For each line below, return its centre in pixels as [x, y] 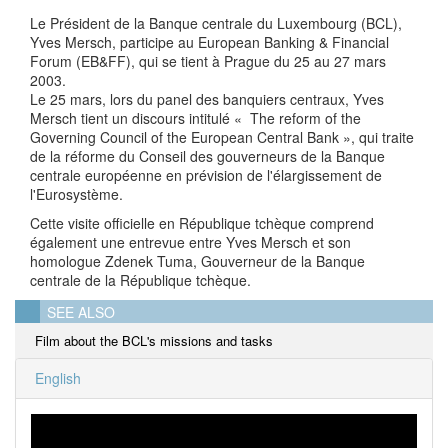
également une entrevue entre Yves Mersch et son [190, 242]
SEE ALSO [81, 312]
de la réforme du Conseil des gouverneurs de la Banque [207, 156]
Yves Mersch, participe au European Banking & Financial [209, 42]
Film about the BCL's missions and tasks [154, 340]
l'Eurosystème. [76, 194]
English [56, 378]
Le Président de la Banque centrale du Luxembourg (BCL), [216, 23]
